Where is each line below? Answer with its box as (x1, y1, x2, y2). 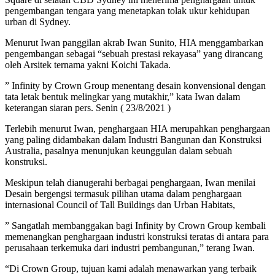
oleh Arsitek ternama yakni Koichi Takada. (5, 59, 171, 70)
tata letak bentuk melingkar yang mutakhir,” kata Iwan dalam (5, 91, 240, 102)
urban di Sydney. (5, 16, 71, 27)
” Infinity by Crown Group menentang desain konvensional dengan (5, 80, 266, 91)
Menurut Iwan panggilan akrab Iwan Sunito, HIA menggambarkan (5, 37, 263, 48)
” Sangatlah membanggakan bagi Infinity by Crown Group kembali (5, 220, 266, 231)
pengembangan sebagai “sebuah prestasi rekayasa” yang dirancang (5, 48, 263, 59)
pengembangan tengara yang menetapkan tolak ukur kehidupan (5, 5, 250, 16)
